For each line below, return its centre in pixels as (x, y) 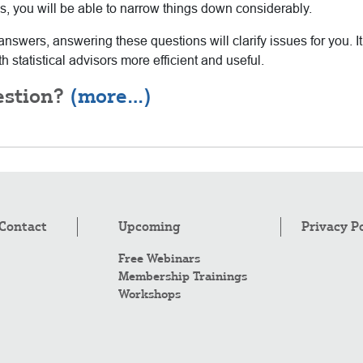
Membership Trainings (182, 276)
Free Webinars (159, 258)
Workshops (149, 294)
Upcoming (149, 226)
